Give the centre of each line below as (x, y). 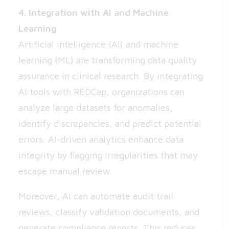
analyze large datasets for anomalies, (96, 108)
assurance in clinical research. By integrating (111, 76)
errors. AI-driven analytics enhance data (101, 139)
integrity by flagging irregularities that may (108, 155)
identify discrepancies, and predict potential (110, 123)
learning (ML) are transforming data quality (108, 60)
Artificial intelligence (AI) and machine (98, 44)
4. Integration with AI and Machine (94, 13)
